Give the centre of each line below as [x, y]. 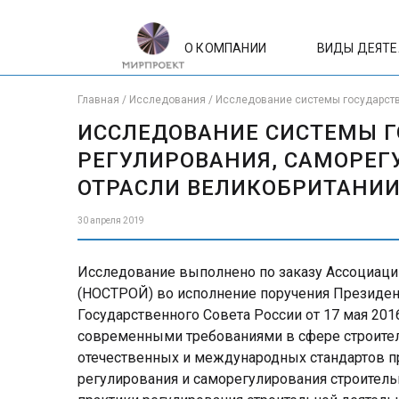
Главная [98, 100]
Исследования [167, 100]
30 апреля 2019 [111, 220]
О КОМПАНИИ [226, 48]
